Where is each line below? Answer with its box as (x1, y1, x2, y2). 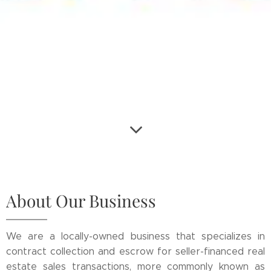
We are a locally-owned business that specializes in (6, 230, 265, 242)
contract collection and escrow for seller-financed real (6, 246, 265, 257)
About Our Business (6, 189, 156, 212)
